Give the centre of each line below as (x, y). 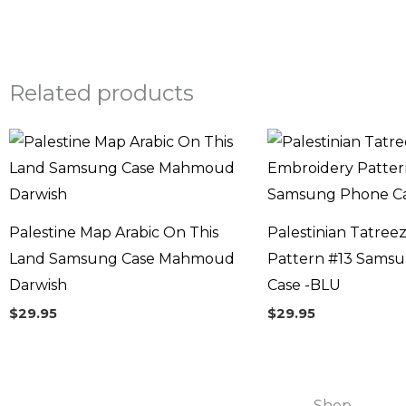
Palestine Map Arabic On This (114, 232)
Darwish (38, 285)
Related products (101, 92)
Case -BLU (304, 285)
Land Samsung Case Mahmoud (122, 258)
